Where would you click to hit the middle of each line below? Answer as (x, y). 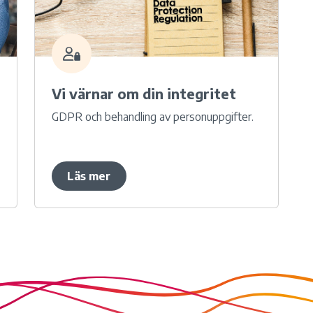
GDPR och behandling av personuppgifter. (152, 117)
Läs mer (89, 176)
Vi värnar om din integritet (144, 94)
